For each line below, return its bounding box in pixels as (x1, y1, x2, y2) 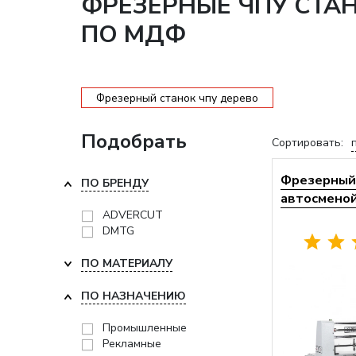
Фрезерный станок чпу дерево (96, 90, 258, 106)
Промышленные (103, 320, 187, 335)
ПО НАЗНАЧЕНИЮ (81, 288, 186, 304)
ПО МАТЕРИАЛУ (81, 256, 172, 271)
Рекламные (103, 336, 161, 351)
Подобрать (81, 129, 187, 154)
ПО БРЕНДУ (81, 176, 149, 191)
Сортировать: (272, 135, 343, 150)
